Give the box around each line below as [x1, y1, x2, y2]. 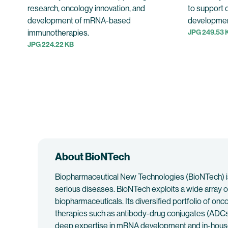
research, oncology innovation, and [27, 4, 145, 13]
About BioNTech [55, 151, 130, 163]
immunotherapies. [27, 28, 89, 38]
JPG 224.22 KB [27, 40, 74, 49]
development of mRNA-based [27, 16, 131, 25]
